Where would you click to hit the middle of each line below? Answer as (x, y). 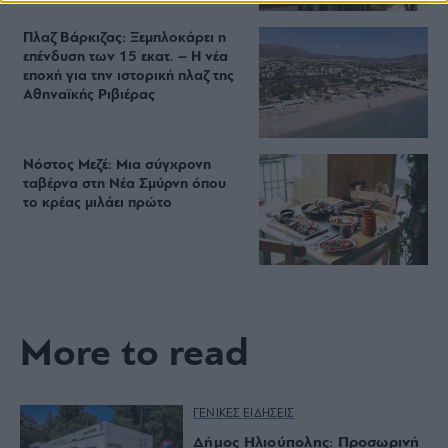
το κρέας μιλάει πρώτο (98, 204)
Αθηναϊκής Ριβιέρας (89, 96)
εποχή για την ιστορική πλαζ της (129, 77)
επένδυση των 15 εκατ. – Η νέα (126, 58)
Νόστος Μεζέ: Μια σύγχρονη (117, 166)
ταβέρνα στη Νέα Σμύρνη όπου (125, 185)
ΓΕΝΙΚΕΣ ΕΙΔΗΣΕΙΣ (244, 414)
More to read (134, 355)
